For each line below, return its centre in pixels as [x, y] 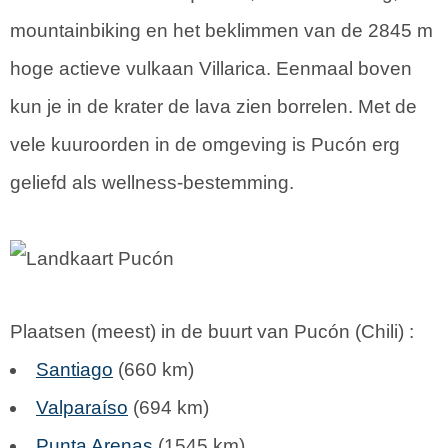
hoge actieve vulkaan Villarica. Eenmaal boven [211, 68]
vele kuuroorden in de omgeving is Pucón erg [205, 144]
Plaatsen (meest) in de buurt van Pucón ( [185, 331]
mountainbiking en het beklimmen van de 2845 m [221, 30]
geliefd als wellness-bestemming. [152, 182]
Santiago [74, 369]
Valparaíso [82, 407]
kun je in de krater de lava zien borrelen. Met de [213, 106]
